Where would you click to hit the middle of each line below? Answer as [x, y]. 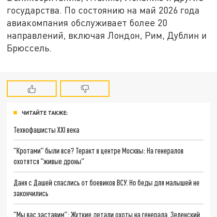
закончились [31, 193]
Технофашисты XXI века [47, 129]
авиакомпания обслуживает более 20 [87, 22]
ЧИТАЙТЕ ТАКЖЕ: [45, 112]
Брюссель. [30, 47]
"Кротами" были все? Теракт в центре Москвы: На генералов [99, 151]
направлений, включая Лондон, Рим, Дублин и [107, 35]
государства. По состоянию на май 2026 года [103, 10]
